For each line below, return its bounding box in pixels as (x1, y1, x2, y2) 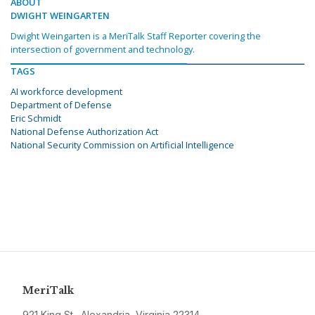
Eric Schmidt (11, 112, 61, 125)
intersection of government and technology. (11, 43, 195, 56)
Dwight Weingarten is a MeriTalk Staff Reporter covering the (11, 30, 261, 43)
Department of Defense (11, 98, 112, 112)
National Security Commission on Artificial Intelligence (11, 139, 234, 152)
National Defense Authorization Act (11, 125, 158, 139)
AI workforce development (11, 85, 122, 98)
